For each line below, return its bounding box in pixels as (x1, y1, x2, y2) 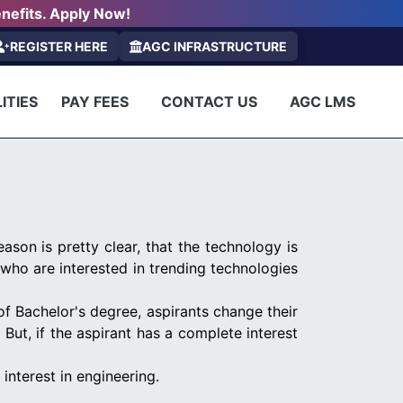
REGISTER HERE (10, 39, 108, 54)
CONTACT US (160, 92, 257, 111)
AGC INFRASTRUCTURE (142, 39, 287, 54)
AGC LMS (289, 92, 355, 111)
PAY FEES (60, 92, 129, 111)
